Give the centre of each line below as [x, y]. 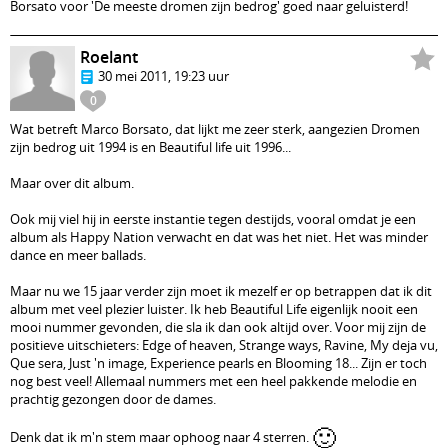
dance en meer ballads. [78, 255]
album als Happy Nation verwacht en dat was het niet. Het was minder [219, 237]
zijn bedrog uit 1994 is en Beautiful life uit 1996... [150, 147]
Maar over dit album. [72, 183]
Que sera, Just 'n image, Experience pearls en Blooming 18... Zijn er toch [218, 363]
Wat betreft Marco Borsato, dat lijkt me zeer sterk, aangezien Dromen [215, 129]
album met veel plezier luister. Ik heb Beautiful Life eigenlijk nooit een [214, 309]
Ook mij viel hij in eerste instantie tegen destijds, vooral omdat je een [213, 219]
